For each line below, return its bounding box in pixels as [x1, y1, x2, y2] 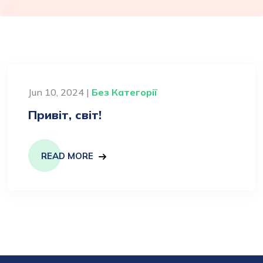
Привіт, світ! [28, 107, 102, 122]
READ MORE [41, 150, 93, 161]
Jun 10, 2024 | [28, 86, 92, 98]
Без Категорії [92, 86, 157, 98]
